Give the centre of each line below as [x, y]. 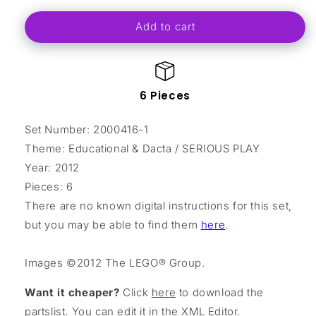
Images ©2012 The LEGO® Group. [115, 262]
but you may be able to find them [113, 224]
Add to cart [165, 27]
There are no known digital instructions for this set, [158, 205]
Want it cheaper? [72, 292]
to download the [220, 292]
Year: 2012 [52, 167]
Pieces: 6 [49, 186]
